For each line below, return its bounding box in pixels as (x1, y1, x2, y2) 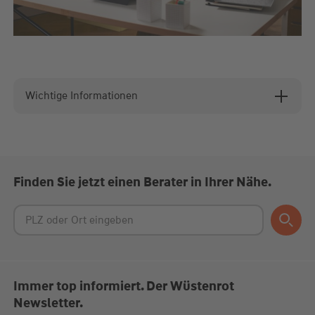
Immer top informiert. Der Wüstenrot (13, 278, 234, 295)
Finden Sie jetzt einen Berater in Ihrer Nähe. (13, 174, 271, 191)
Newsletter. (13, 295, 83, 311)
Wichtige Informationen (25, 89, 138, 103)
